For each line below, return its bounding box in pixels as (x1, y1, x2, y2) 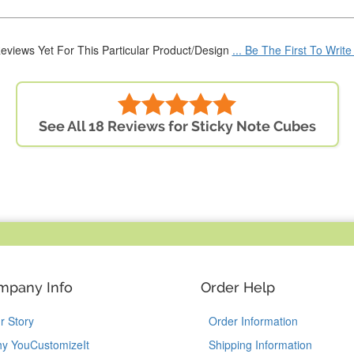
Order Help (201, 279, 275, 296)
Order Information (209, 313, 298, 330)
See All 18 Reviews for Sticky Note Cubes (38, 118, 316, 135)
